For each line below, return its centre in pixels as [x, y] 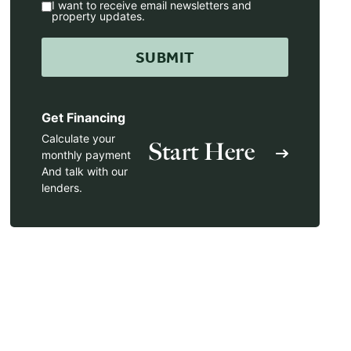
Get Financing [84, 117]
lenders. [62, 187]
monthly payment [87, 154]
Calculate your [79, 138]
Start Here [202, 152]
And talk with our [85, 171]
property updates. [99, 16]
